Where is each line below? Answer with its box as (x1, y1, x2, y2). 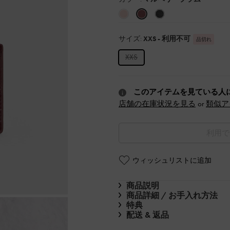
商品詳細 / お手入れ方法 (126, 189, 218, 201)
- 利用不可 (158, 33, 190, 43)
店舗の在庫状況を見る (119, 98, 196, 109)
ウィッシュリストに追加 (132, 155, 212, 165)
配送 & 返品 (126, 209, 169, 220)
